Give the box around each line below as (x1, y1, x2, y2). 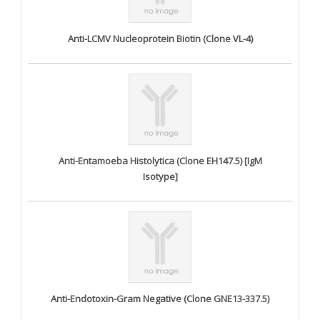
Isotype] (142, 169, 178, 183)
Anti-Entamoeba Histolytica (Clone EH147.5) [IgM (58, 154, 262, 167)
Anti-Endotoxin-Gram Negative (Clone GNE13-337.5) (51, 291, 269, 305)
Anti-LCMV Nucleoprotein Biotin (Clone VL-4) (67, 31, 253, 45)
